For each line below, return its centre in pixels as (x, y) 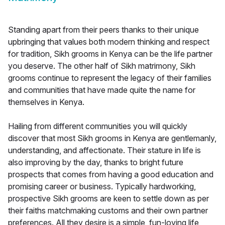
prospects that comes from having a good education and (111, 175)
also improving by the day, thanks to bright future (96, 162)
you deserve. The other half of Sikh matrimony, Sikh (102, 66)
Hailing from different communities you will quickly (98, 126)
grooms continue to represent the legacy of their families (110, 78)
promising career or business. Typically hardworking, (102, 187)
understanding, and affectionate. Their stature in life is (104, 150)
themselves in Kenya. (46, 102)
